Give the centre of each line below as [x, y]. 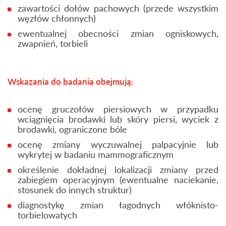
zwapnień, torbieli [53, 43]
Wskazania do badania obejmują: [70, 81]
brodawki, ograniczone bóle [72, 129]
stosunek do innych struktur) [75, 189]
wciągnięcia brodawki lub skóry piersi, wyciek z [118, 119]
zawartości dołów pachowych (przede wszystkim [118, 8]
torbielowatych [47, 215]
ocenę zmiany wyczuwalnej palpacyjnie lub [118, 144]
